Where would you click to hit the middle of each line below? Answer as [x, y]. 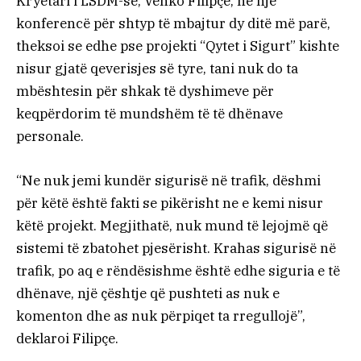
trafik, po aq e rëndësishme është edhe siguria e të [178, 270]
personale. [50, 137]
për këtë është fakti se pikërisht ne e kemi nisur [170, 203]
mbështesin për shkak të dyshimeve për [145, 91]
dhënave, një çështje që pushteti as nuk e [148, 293]
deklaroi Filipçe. [67, 338]
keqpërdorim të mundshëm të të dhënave [149, 114]
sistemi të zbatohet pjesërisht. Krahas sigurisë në [176, 248]
